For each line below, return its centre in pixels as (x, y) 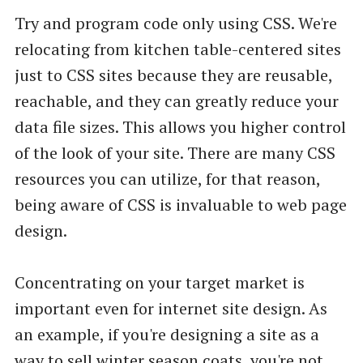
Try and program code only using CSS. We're (175, 23)
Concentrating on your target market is (159, 282)
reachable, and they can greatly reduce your (176, 100)
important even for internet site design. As (171, 308)
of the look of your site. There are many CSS (175, 152)
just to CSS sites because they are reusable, (173, 75)
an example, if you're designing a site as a (167, 334)
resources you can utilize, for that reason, (167, 178)
